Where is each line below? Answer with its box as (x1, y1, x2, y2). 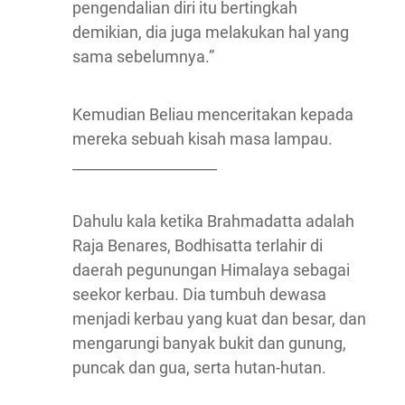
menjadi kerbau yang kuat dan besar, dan (72, 309, 366, 329)
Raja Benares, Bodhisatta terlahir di (72, 236, 323, 256)
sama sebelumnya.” (72, 47, 214, 67)
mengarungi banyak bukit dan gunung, (72, 334, 346, 353)
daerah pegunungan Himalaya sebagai (72, 260, 350, 280)
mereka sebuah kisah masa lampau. (72, 129, 333, 149)
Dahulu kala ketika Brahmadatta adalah (72, 212, 354, 231)
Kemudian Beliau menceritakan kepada (72, 105, 353, 125)
